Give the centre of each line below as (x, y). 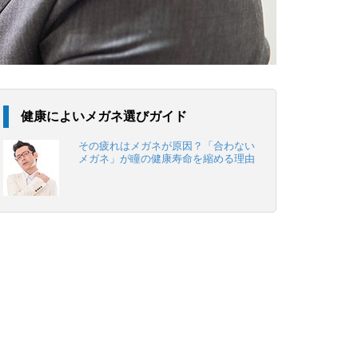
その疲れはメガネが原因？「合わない (167, 146)
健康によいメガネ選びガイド (104, 116)
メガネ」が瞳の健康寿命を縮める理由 (167, 159)
